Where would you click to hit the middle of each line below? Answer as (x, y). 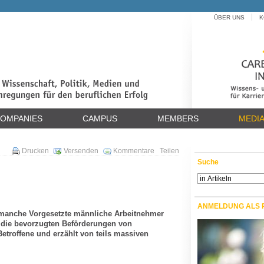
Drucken (35, 151)
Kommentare (133, 151)
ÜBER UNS (229, 17)
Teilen (169, 151)
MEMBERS (178, 118)
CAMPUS (100, 118)
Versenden (81, 151)
